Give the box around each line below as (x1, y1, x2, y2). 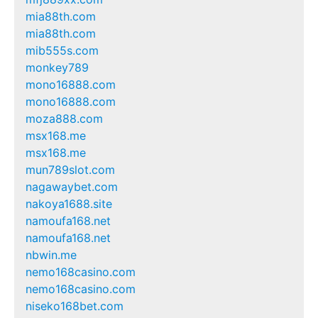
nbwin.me (26, 247, 77, 262)
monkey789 (26, 60, 89, 75)
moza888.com (26, 111, 103, 126)
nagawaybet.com (26, 179, 118, 194)
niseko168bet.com (26, 298, 124, 313)
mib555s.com (26, 43, 99, 57)
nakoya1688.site (26, 196, 112, 211)
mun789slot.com (26, 162, 115, 177)
